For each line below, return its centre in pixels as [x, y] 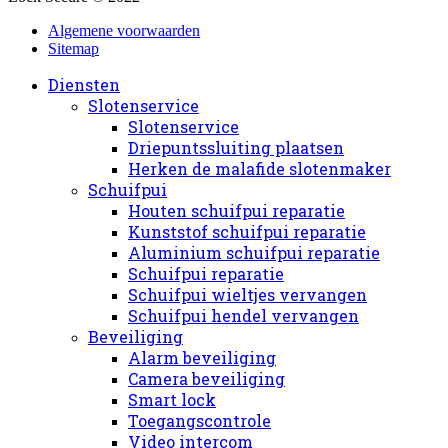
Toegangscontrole [199, 420]
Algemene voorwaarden [124, 30]
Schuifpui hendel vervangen [243, 315]
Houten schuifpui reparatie [236, 210]
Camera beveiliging [206, 378]
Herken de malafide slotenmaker [259, 168]
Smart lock [172, 399]
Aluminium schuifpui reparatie [254, 252]
